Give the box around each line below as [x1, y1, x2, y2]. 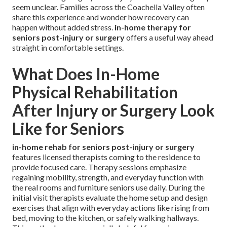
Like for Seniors [12, 119, 124, 139]
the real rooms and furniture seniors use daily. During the [12, 182, 205, 193]
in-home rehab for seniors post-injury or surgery [12, 142, 195, 152]
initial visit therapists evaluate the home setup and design [12, 193, 208, 203]
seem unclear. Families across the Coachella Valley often [12, 2, 205, 12]
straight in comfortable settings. [12, 43, 124, 53]
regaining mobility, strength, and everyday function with [12, 172, 204, 182]
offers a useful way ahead [125, 32, 213, 43]
